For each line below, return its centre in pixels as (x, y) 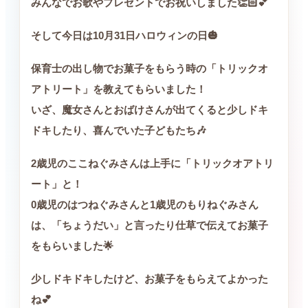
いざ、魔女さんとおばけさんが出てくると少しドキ (150, 110)
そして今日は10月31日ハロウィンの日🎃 (124, 35)
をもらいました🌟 (72, 246)
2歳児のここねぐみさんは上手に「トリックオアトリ (152, 163)
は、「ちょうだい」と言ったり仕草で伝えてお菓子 (150, 225)
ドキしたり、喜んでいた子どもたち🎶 (119, 130)
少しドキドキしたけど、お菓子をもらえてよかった (150, 279)
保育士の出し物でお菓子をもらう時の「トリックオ (150, 68)
